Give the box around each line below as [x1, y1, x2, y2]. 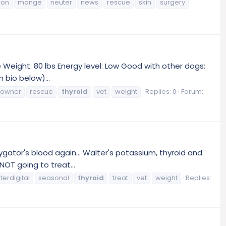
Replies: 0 [145, 86, 177, 96]
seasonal [38, 173, 69, 183]
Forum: [181, 86, 203, 96]
